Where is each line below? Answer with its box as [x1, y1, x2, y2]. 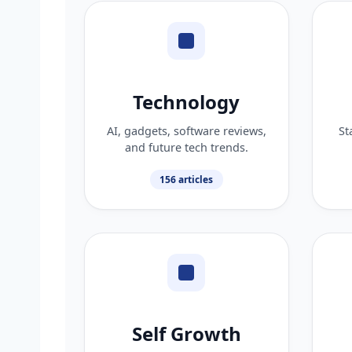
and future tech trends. [124, 139, 248, 155]
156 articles [159, 172, 214, 186]
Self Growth [131, 320, 241, 346]
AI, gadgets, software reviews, [106, 123, 266, 138]
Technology [133, 88, 240, 115]
